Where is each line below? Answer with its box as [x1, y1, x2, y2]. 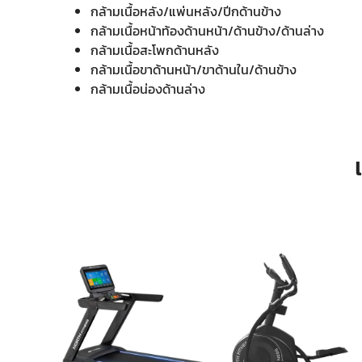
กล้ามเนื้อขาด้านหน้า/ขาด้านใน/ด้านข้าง [90, 60, 297, 79]
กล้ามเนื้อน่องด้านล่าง [90, 79, 205, 99]
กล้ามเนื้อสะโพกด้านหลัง [90, 40, 219, 60]
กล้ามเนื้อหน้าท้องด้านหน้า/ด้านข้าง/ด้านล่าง [90, 21, 324, 40]
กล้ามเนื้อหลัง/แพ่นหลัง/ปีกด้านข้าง [90, 2, 281, 21]
